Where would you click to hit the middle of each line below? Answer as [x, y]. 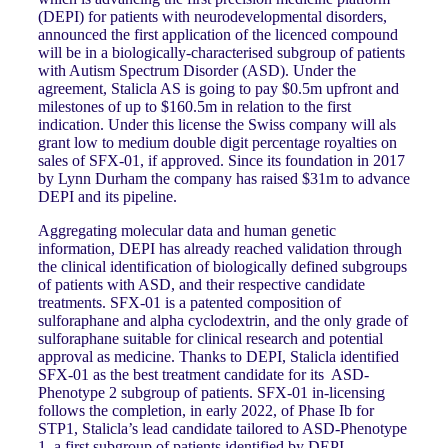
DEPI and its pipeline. [107, 196]
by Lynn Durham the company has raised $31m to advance [224, 178]
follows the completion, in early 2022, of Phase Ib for [206, 410]
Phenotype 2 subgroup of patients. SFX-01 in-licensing [211, 392]
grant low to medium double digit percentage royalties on [217, 142]
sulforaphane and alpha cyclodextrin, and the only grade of [223, 320]
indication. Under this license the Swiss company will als [217, 124]
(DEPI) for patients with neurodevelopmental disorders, [212, 16]
